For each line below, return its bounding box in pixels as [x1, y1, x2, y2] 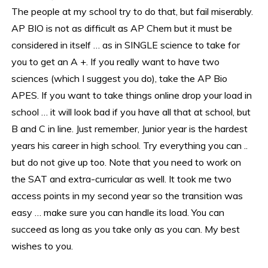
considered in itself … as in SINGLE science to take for [11, 39, 240, 51]
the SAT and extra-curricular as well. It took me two [11, 173, 232, 185]
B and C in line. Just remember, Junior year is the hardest [11, 123, 248, 135]
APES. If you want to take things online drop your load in [11, 89, 252, 101]
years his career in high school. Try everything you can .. [11, 139, 248, 151]
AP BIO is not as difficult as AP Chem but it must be [11, 22, 233, 34]
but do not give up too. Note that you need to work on [11, 156, 242, 168]
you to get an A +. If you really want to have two [11, 56, 220, 68]
